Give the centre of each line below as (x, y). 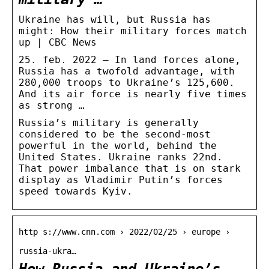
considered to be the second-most (115, 134)
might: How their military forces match (133, 31)
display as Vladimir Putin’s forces (121, 180)
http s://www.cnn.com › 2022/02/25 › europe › (124, 231)
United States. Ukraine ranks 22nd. (121, 157)
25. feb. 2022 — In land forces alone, (130, 59)
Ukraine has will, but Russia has (115, 19)
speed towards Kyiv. (76, 191)
